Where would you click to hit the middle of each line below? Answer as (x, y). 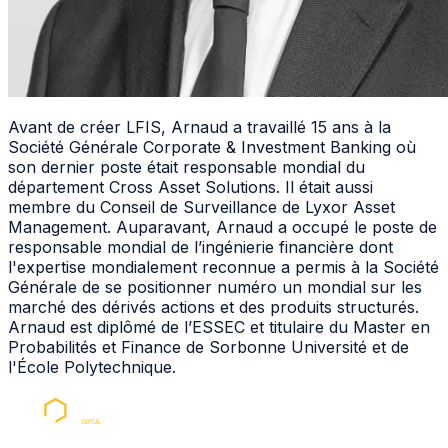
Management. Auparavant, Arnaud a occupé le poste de (222, 227)
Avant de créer (67, 127)
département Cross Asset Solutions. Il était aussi (190, 187)
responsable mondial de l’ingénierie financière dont (200, 247)
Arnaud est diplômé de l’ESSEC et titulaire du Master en (219, 327)
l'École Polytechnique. (92, 367)
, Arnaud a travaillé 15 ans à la (276, 127)
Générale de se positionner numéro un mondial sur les (215, 287)
